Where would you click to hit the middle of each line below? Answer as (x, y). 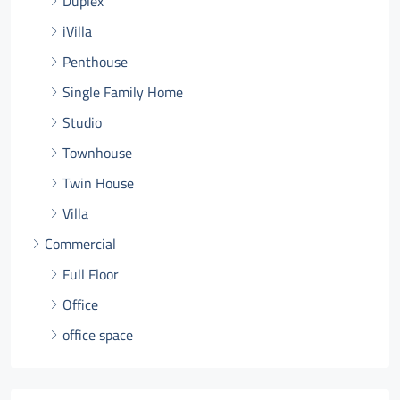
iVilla (77, 31)
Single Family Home (123, 92)
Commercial (80, 244)
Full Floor (91, 274)
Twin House (98, 183)
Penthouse (95, 62)
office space (98, 335)
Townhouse (97, 153)
